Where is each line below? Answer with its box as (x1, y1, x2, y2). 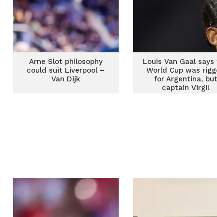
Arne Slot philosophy (29, 57, 103, 66)
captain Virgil (162, 83, 210, 92)
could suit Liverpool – (27, 66, 105, 75)
